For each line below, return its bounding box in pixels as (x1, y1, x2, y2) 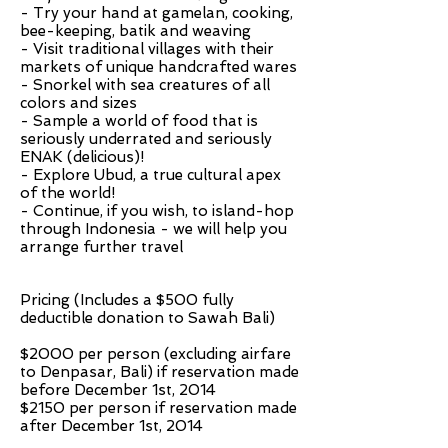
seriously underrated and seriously (20, 130, 272, 148)
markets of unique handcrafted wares (20, 58, 297, 76)
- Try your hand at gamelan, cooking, (20, 4, 293, 22)
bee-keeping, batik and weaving (20, 22, 251, 40)
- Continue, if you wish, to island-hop (20, 202, 294, 220)
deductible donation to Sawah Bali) (20, 309, 275, 327)
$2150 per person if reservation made (20, 399, 297, 417)
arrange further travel (20, 238, 183, 256)
